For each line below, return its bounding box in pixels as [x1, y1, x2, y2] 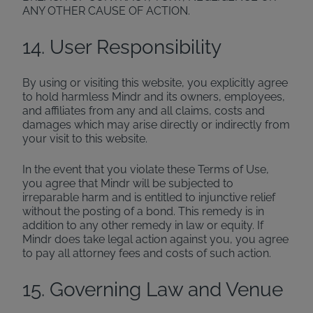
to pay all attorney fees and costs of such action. [22, 247, 271, 260]
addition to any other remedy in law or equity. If [22, 219, 263, 232]
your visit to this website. [22, 132, 147, 145]
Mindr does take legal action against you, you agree [22, 233, 289, 246]
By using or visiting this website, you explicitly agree [22, 76, 288, 89]
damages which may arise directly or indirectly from [22, 118, 290, 131]
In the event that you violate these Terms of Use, [22, 163, 269, 176]
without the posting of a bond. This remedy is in [22, 205, 264, 218]
